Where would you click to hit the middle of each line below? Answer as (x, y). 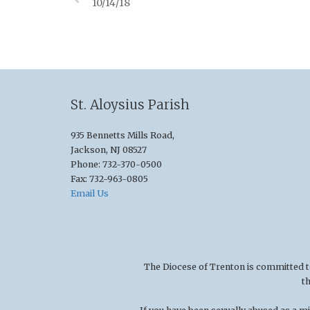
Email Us (90, 194)
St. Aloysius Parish (130, 105)
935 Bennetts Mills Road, (122, 136)
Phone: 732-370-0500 (116, 165)
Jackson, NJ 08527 (109, 150)
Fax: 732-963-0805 (109, 179)
